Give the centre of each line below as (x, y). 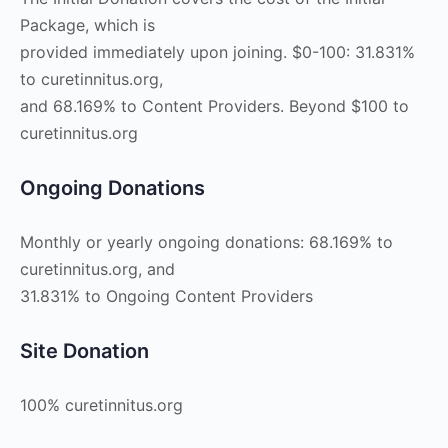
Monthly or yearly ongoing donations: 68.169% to (206, 242)
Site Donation (84, 351)
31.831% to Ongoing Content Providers (166, 296)
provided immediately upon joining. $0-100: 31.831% (217, 52)
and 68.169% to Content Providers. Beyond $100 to (214, 106)
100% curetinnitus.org (101, 405)
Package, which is (87, 25)
